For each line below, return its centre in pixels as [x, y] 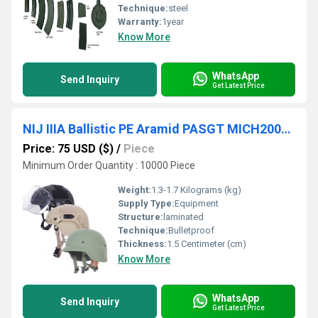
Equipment [197, 203]
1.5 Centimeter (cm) [207, 244]
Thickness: [142, 244]
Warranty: [140, 22]
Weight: [135, 190]
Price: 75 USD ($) [68, 149]
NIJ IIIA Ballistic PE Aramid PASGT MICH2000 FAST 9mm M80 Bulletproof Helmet [286, 129]
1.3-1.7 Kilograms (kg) [196, 190]
